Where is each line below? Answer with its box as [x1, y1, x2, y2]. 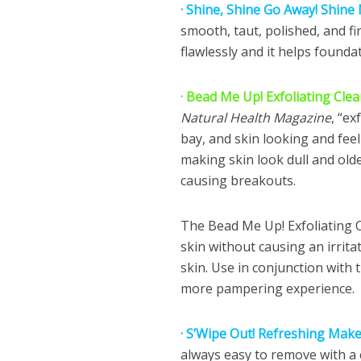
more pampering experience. [180, 280, 355, 297]
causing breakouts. [180, 172, 296, 189]
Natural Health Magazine [180, 109, 331, 127]
